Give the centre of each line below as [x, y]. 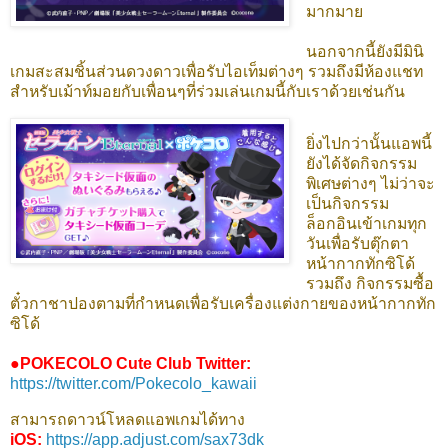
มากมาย [334, 12]
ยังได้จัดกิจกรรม [361, 163]
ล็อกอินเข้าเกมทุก [366, 223]
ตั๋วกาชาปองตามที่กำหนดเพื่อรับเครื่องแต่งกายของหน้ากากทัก [223, 303]
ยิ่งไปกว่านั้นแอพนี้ [368, 143]
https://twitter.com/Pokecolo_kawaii [133, 383]
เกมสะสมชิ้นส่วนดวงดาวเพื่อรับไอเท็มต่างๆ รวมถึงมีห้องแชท [216, 72]
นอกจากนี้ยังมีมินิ [364, 52]
